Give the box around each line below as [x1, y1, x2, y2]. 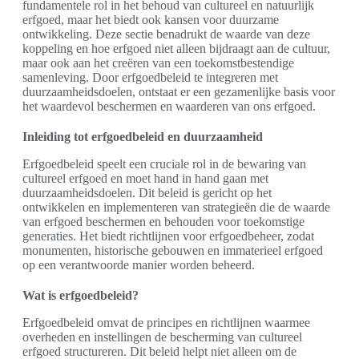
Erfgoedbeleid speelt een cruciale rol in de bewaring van [22, 157, 306, 171]
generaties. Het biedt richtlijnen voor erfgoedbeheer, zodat [22, 229, 314, 244]
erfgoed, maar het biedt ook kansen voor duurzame [22, 13, 279, 27]
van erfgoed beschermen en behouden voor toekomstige [22, 215, 305, 229]
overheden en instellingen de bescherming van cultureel [22, 330, 302, 345]
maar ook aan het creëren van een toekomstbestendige [22, 56, 294, 71]
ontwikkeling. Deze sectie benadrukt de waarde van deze [22, 27, 310, 42]
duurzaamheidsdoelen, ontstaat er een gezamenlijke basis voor [22, 85, 335, 99]
